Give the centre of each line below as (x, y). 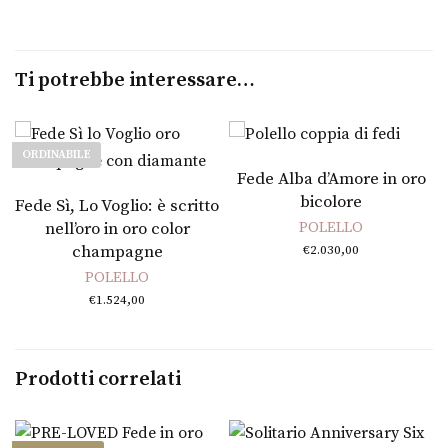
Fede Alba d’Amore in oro (331, 179)
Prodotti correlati (98, 380)
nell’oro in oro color (117, 229)
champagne (117, 252)
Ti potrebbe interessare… (135, 81)
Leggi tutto (117, 195)
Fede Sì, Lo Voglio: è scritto (117, 206)
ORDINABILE (56, 155)
